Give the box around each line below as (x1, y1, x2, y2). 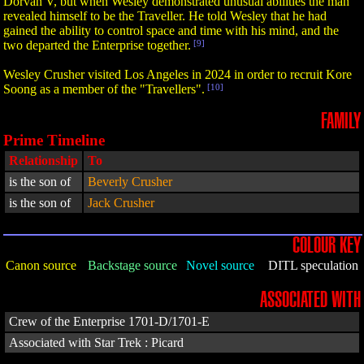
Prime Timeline (3, 132, 105, 149)
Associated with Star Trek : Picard (9, 336, 184, 349)
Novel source (186, 258, 254, 272)
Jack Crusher (88, 196, 154, 210)
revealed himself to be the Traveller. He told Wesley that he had (3, 9, 327, 23)
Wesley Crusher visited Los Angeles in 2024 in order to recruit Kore (3, 67, 352, 81)
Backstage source (88, 258, 177, 272)
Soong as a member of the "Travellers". (3, 82, 205, 96)
